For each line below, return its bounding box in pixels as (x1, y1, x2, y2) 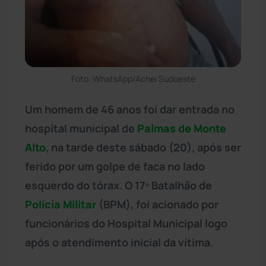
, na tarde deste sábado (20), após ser (46, 140, 241, 154)
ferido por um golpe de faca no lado (25, 159, 205, 173)
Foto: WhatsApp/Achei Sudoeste (71, 72, 195, 84)
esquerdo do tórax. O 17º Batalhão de (25, 178, 212, 192)
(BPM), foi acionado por (96, 197, 218, 211)
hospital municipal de (25, 121, 137, 135)
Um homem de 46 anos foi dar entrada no (25, 102, 235, 116)
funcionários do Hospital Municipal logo (25, 216, 227, 230)
